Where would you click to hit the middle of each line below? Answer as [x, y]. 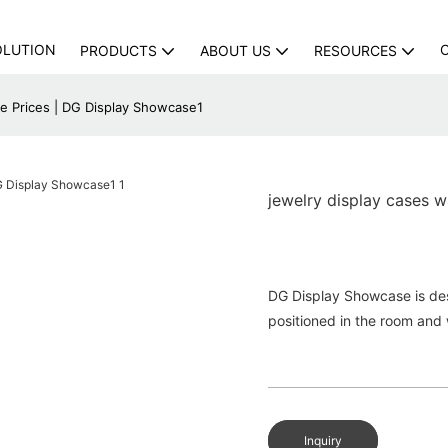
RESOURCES [355, 50]
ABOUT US [235, 50]
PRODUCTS [118, 50]
